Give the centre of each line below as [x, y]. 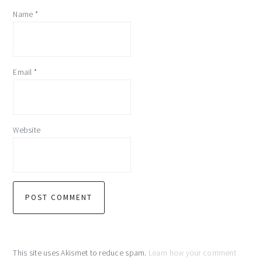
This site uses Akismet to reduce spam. [81, 253]
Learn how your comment [192, 253]
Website [27, 130]
